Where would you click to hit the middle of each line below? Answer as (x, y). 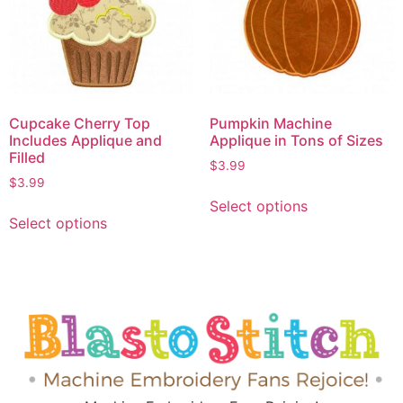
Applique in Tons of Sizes (296, 140)
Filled (27, 157)
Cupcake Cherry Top (80, 123)
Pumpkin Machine (270, 123)
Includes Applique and (85, 140)
